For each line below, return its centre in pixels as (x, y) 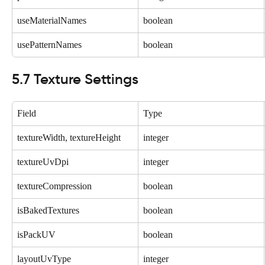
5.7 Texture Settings (75, 79)
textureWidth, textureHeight (69, 137)
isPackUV (36, 234)
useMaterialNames (52, 20)
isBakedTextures (48, 210)
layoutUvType (44, 258)
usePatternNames (49, 44)
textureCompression (54, 186)
